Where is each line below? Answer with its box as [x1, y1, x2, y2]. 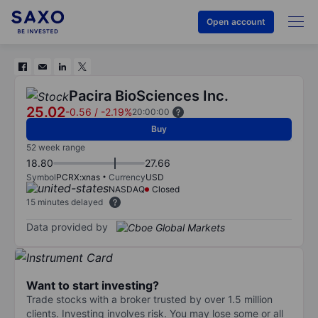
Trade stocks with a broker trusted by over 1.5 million [26, 292, 273, 305]
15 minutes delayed [26, 197, 103, 207]
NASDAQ [109, 184, 145, 194]
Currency [109, 172, 146, 182]
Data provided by [26, 220, 108, 233]
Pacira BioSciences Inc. [69, 87, 229, 104]
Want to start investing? [26, 278, 159, 292]
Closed [152, 184, 180, 194]
